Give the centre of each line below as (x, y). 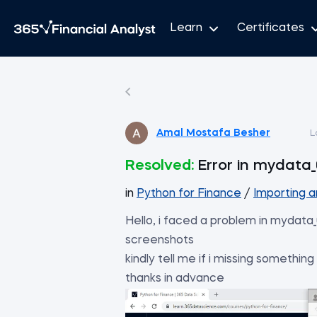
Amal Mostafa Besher (213, 133)
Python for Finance (189, 194)
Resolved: (160, 166)
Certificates (271, 28)
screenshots (160, 241)
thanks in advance (175, 279)
